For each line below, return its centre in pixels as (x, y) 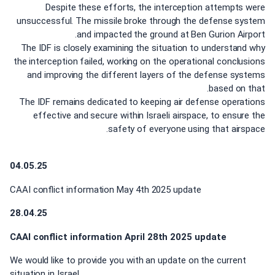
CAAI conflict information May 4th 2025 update (106, 189)
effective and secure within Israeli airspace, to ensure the (149, 115)
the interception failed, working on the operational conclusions (139, 61)
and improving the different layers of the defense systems (146, 75)
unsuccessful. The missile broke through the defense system (141, 21)
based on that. (237, 88)
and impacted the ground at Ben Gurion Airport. (171, 34)
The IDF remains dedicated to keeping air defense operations (142, 102)
